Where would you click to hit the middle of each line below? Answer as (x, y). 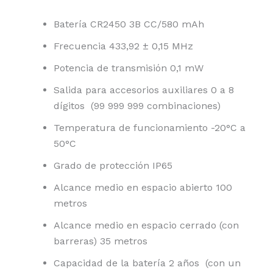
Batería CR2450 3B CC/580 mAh (129, 24)
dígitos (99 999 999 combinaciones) (137, 106)
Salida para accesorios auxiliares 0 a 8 (144, 90)
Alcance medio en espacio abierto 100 (143, 188)
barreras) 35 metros (101, 241)
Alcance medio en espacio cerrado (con (146, 225)
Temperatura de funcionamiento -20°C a (150, 128)
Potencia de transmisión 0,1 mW (129, 68)
